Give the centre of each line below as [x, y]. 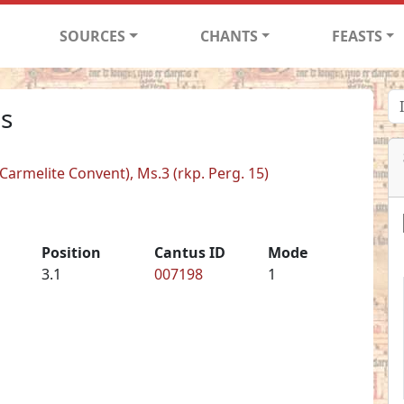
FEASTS [357, 36]
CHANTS [229, 36]
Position [71, 252]
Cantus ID [190, 252]
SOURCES [93, 36]
